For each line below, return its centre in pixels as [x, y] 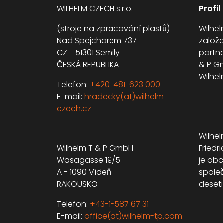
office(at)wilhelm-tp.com [133, 216]
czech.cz [74, 108]
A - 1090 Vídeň [84, 172]
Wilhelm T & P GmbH [95, 148]
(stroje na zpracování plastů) [113, 29]
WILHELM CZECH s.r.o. [95, 9]
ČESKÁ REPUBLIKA [88, 64]
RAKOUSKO [77, 184]
